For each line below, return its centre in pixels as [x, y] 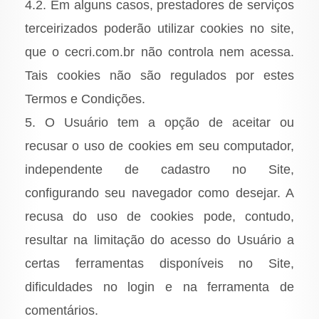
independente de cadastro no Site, [159, 170]
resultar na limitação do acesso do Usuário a [159, 240]
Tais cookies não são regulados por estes [159, 76]
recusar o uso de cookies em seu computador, [159, 146]
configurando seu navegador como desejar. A [159, 193]
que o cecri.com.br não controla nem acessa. [159, 52]
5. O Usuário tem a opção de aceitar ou [159, 123]
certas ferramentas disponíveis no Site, [159, 264]
